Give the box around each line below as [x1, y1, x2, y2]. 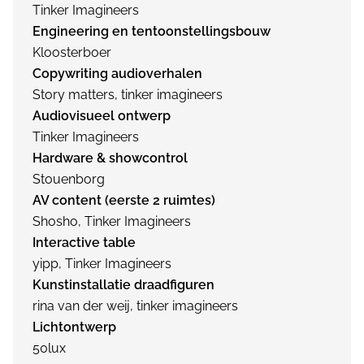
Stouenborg [32, 171, 105, 188]
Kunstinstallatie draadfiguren [32, 277, 214, 293]
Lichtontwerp [32, 319, 116, 336]
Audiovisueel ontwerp [32, 108, 171, 124]
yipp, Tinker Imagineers [32, 256, 171, 272]
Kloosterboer [32, 45, 111, 61]
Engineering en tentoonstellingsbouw [32, 24, 271, 40]
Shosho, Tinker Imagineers [32, 214, 191, 230]
